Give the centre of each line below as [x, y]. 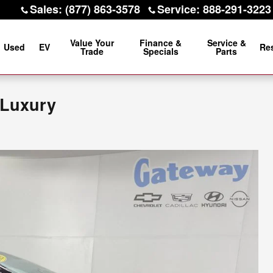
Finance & [161, 43]
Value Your [92, 43]
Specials [161, 51]
